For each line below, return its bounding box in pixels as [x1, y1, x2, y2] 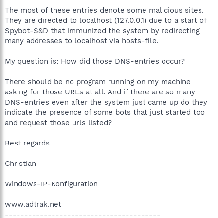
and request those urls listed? [5, 118, 112, 127]
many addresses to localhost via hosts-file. [5, 36, 159, 45]
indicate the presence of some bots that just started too [5, 108, 205, 117]
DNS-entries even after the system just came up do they [5, 97, 207, 107]
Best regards [5, 138, 50, 147]
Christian [5, 159, 36, 168]
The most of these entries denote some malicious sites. [5, 5, 204, 15]
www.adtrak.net [5, 200, 61, 209]
